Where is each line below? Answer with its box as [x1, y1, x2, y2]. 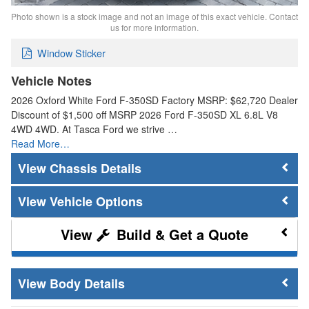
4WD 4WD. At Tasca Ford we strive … [11, 121, 177, 136]
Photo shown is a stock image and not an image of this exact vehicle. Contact [11, 10, 298, 23]
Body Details [50, 275, 125, 293]
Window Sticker [37, 45, 106, 60]
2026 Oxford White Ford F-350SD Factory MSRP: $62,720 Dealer [11, 92, 298, 107]
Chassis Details [50, 159, 141, 177]
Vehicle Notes [11, 71, 92, 90]
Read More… [11, 136, 70, 150]
